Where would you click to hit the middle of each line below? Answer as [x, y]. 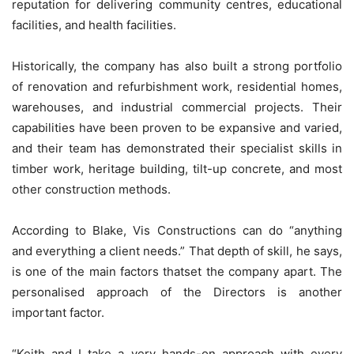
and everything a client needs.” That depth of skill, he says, [177, 251]
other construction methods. [91, 190]
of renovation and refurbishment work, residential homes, [177, 87]
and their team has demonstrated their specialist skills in [177, 149]
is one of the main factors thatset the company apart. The [177, 272]
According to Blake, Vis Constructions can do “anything [177, 231]
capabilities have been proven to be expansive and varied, [177, 128]
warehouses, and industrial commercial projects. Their [177, 107]
